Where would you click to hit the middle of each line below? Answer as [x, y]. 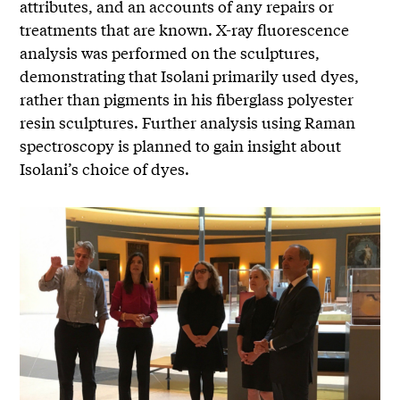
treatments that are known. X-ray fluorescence [185, 29]
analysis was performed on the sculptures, [170, 52]
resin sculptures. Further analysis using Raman [188, 121]
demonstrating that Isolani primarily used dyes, [190, 75]
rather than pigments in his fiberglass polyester [187, 98]
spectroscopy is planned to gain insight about [181, 145]
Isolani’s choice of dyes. [105, 168]
